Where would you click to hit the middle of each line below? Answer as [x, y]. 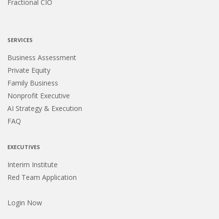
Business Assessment [42, 58]
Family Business [33, 83]
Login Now [25, 203]
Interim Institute [33, 165]
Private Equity [29, 70]
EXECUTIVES [24, 147]
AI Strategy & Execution [45, 109]
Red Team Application [42, 177]
